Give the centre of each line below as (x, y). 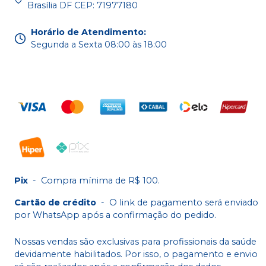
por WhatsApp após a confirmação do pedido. (115, 215)
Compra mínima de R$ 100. (100, 180)
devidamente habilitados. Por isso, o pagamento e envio (136, 254)
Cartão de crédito (55, 202)
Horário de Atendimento (87, 32)
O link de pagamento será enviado (184, 202)
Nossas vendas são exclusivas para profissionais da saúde (135, 241)
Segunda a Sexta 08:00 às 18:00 (99, 44)
